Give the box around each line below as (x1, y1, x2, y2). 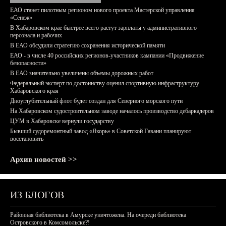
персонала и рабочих (10, 32, 62, 39)
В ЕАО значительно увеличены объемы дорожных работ (10, 70, 153, 77)
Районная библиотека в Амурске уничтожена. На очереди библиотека (10, 211, 186, 218)
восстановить (10, 135, 43, 142)
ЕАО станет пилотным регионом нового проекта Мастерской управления (10, 7, 195, 14)
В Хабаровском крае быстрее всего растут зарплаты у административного (10, 24, 197, 31)
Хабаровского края (10, 87, 59, 94)
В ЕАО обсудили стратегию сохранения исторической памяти (10, 42, 165, 49)
